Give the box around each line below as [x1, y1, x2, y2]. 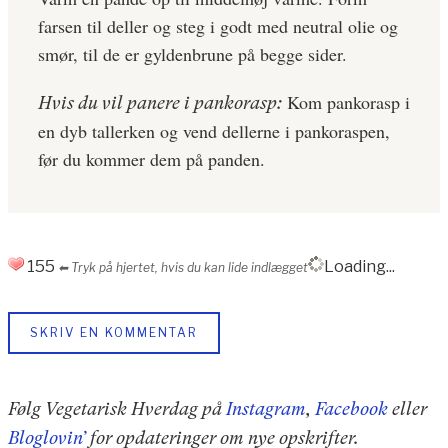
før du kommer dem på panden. [38, 147, 265, 172]
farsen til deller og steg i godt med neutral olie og [38, 14, 398, 39]
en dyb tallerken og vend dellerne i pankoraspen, [38, 119, 390, 144]
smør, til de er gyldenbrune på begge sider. [38, 42, 347, 67]
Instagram [226, 398, 306, 420]
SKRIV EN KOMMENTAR [30, 325, 198, 341]
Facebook [315, 398, 388, 420]
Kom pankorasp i [282, 90, 410, 115]
